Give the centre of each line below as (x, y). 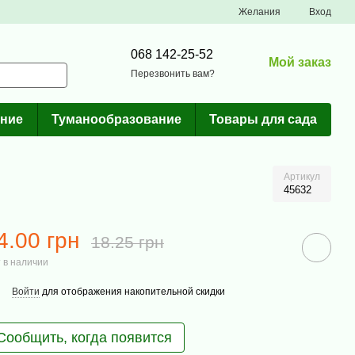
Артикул (302, 177)
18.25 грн (127, 242)
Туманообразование (116, 119)
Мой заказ (300, 62)
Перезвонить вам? (173, 73)
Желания (260, 12)
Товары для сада (263, 119)
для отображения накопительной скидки (132, 291)
